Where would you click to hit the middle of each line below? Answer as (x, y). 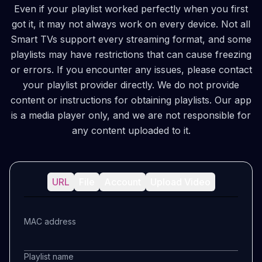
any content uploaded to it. (131, 130)
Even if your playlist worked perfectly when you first (131, 9)
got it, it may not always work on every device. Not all (131, 24)
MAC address (50, 221)
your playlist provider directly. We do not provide (131, 85)
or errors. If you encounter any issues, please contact (131, 70)
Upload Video (180, 182)
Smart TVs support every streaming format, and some (131, 39)
